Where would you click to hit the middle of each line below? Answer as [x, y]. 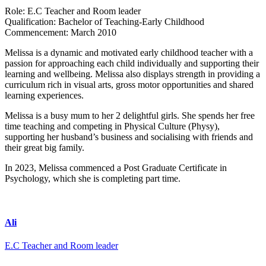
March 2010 [92, 33]
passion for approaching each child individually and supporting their [132, 64]
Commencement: [37, 33]
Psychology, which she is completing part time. [93, 179]
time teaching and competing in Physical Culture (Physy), [112, 126]
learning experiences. [44, 96]
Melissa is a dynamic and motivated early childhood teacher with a [129, 53]
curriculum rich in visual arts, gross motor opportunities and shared [129, 85]
